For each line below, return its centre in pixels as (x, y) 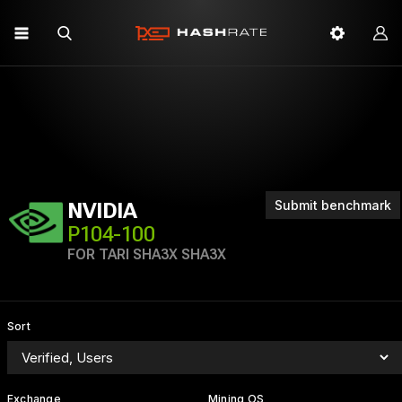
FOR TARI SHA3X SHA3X (147, 254)
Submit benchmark (333, 205)
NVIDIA (102, 211)
